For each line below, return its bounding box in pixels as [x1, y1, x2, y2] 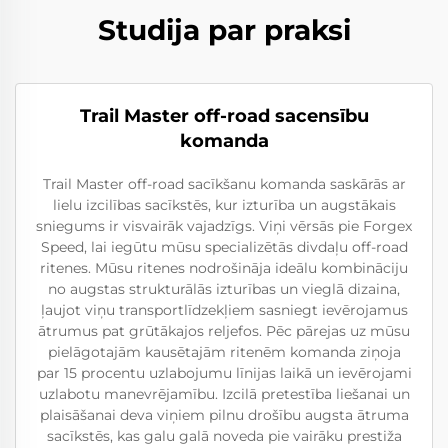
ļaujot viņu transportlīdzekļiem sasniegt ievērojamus [40, 300, 408, 319]
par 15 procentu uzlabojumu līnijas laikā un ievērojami [36, 363, 412, 382]
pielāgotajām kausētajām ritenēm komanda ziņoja [47, 342, 401, 361]
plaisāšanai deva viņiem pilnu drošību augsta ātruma [39, 405, 409, 424]
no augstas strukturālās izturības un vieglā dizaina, [48, 279, 400, 298]
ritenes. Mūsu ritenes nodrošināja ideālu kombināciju [40, 258, 408, 277]
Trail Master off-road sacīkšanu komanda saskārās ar [42, 174, 406, 193]
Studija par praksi [97, 12, 351, 47]
